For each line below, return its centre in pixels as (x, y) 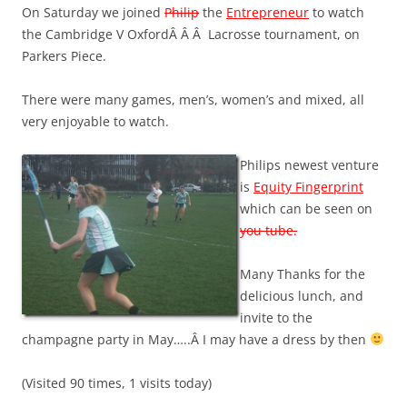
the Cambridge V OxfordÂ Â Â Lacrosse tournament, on (191, 34)
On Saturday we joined (93, 12)
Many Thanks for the (303, 273)
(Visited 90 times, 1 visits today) (117, 382)
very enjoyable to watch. (95, 121)
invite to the (276, 317)
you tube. (268, 230)
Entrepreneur (268, 12)
